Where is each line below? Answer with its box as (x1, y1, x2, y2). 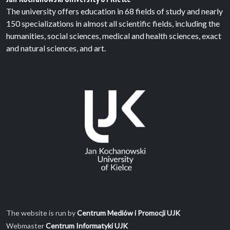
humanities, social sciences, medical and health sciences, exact (6, 30, 221, 41)
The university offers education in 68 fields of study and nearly (6, 6, 223, 16)
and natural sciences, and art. (6, 43, 106, 53)
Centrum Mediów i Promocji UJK (77, 208, 180, 218)
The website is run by (6, 208, 77, 218)
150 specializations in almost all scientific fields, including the (6, 18, 220, 28)
